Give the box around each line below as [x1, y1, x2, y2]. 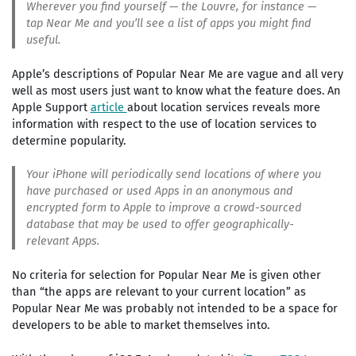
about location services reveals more [126, 99, 320, 114]
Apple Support [11, 99, 91, 114]
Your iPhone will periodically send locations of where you [25, 167, 321, 182]
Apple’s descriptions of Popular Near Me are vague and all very [11, 66, 343, 81]
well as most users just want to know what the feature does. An [11, 83, 341, 98]
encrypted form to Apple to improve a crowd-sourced [25, 200, 302, 215]
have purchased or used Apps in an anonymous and [25, 184, 293, 199]
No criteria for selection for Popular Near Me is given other [11, 268, 321, 283]
